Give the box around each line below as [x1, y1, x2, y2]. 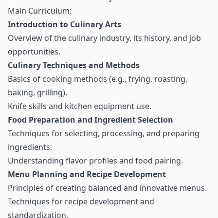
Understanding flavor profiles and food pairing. [8, 155, 183, 166]
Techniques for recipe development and [8, 196, 154, 207]
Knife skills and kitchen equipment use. [8, 101, 151, 111]
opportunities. [8, 46, 60, 57]
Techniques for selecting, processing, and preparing [8, 128, 200, 139]
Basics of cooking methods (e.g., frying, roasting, [8, 73, 187, 84]
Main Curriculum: [8, 5, 72, 16]
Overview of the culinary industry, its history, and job [8, 33, 201, 43]
